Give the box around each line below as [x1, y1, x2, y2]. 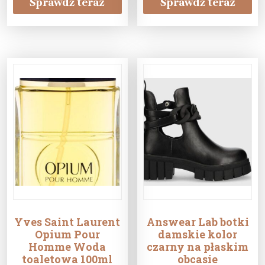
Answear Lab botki [146, 215, 249, 230]
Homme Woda [28, 240, 106, 254]
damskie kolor [158, 227, 238, 242]
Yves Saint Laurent [14, 215, 121, 230]
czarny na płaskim [147, 240, 249, 254]
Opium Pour [34, 227, 100, 242]
